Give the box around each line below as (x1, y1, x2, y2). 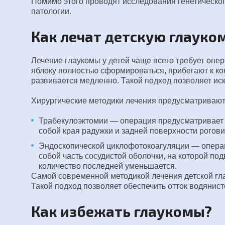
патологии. (31, 7, 71, 16)
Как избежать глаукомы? (31, 202, 212, 219)
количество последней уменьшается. (39, 162, 177, 170)
